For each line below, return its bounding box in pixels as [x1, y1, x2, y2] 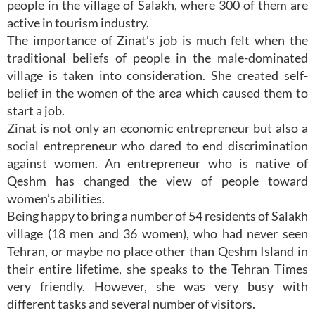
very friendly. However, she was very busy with [7, 278, 308, 294]
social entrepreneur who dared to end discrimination [7, 137, 308, 153]
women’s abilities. [7, 190, 105, 206]
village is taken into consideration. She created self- [7, 67, 308, 83]
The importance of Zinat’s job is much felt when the [7, 32, 308, 48]
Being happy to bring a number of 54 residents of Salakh [7, 207, 308, 224]
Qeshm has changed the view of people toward [7, 172, 308, 188]
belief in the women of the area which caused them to [7, 84, 308, 101]
